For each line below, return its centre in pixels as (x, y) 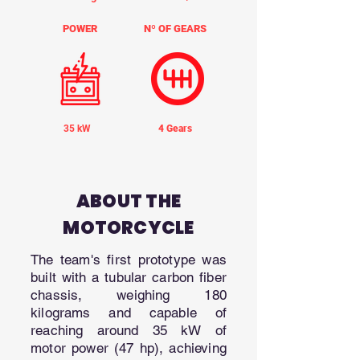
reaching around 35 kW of (129, 330)
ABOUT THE (129, 201)
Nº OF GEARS (175, 29)
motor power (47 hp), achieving (129, 348)
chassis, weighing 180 (129, 295)
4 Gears (175, 129)
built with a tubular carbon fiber (129, 277)
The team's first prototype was (129, 260)
